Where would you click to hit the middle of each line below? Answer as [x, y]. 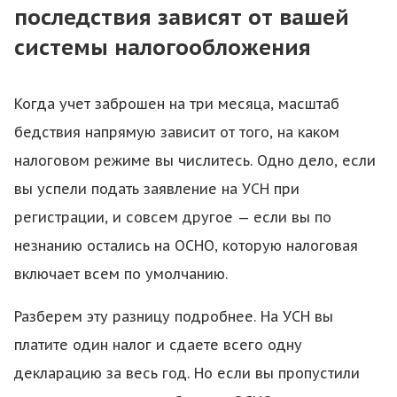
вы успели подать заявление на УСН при [157, 189]
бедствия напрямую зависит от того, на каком [177, 132]
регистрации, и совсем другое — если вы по [173, 217]
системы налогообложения [163, 47]
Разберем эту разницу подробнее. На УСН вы [174, 316]
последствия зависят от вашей [182, 17]
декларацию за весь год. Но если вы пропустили [187, 373]
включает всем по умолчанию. [121, 274]
